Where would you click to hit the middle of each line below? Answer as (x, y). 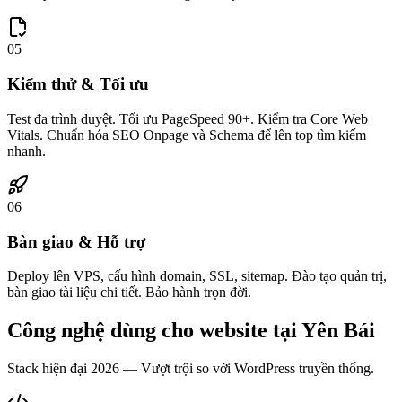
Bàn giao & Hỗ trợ (77, 241)
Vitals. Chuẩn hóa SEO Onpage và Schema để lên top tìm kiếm (187, 135)
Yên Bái (338, 331)
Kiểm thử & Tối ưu (78, 84)
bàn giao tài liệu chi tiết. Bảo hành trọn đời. (129, 293)
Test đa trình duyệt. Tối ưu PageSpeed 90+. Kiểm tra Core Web (188, 118)
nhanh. (26, 151)
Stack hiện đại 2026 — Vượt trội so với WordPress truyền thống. (191, 369)
